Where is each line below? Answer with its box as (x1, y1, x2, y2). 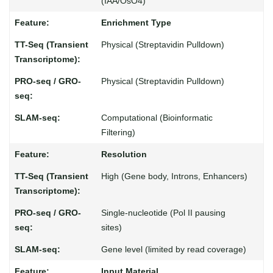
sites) (101, 222, 122, 232)
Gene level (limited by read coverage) (101, 244, 246, 254)
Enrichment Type (101, 18, 171, 27)
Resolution (101, 149, 147, 159)
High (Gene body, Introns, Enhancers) (101, 171, 247, 181)
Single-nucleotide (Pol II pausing (101, 208, 225, 218)
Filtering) (101, 127, 135, 137)
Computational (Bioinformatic (101, 113, 213, 122)
